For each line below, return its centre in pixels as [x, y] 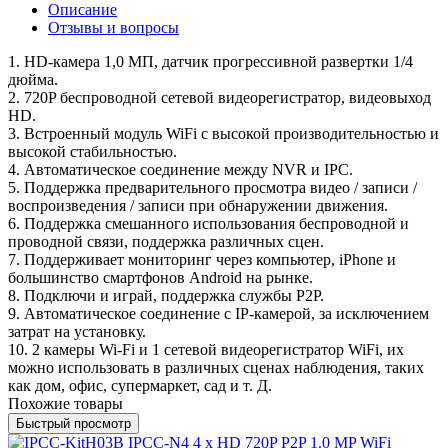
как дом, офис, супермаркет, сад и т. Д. [140, 385]
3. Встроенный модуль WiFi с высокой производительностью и [223, 133]
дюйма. [33, 79]
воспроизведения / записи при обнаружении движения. [198, 205]
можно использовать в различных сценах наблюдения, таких [216, 367]
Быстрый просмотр [73, 423]
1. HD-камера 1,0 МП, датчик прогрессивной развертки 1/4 [210, 61]
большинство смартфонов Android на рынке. [160, 277]
